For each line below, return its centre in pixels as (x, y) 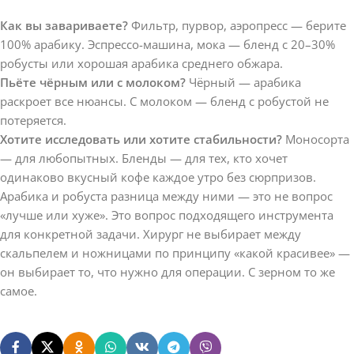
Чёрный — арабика (243, 82)
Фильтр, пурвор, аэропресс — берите (237, 25)
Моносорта (316, 139)
